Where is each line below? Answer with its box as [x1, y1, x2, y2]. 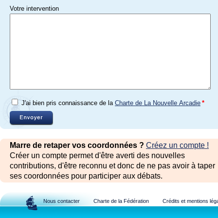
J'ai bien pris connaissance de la [21, 99, 115, 107]
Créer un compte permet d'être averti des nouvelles [10, 151, 185, 160]
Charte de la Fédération [93, 198, 149, 204]
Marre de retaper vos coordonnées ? [10, 141, 146, 149]
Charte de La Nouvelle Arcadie [115, 99, 200, 107]
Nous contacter [43, 198, 80, 204]
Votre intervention [10, 5, 59, 12]
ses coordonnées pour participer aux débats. [10, 172, 163, 180]
